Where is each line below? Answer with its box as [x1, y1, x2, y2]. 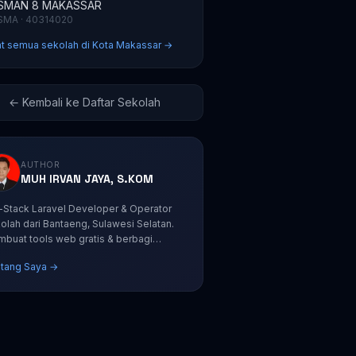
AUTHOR [21, 159, 60, 169]
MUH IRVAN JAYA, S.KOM [21, 171, 154, 186]
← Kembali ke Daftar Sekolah [9, 95, 161, 109]
